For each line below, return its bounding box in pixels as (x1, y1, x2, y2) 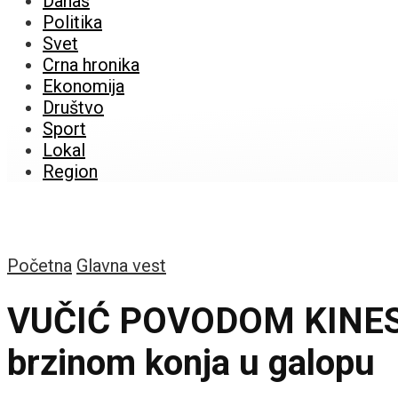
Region (43, 161, 98, 182)
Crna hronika (43, 54, 139, 76)
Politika (43, 12, 102, 33)
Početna (7, 255, 72, 276)
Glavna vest (76, 255, 166, 276)
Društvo (43, 97, 104, 118)
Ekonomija (43, 76, 124, 97)
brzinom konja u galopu (7, 341, 375, 384)
